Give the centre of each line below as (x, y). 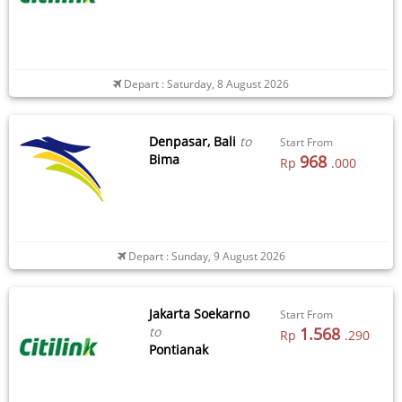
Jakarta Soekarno (199, 313)
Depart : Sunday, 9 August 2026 (205, 255)
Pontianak (178, 349)
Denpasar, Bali (192, 141)
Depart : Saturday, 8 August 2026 (205, 83)
